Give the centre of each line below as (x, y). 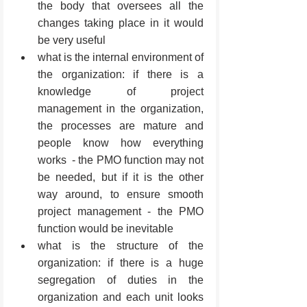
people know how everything (121, 143)
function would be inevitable (106, 228)
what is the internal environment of (121, 57)
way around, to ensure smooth (121, 194)
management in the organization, (121, 108)
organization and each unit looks (121, 297)
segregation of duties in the (121, 280)
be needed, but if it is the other (121, 177)
